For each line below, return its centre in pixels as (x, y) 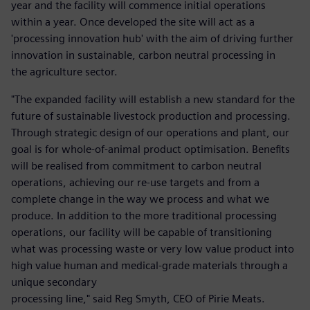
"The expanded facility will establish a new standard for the (153, 99)
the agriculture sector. (67, 71)
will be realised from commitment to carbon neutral (136, 165)
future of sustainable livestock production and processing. (151, 116)
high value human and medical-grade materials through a (149, 265)
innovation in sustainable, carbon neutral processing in (143, 55)
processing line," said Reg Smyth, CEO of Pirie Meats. (138, 298)
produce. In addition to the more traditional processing (144, 215)
